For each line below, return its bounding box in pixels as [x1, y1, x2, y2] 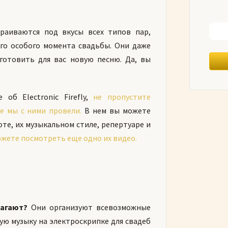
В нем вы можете [81, 105, 151, 116]
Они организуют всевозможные [27, 202, 151, 212]
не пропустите [93, 92, 151, 102]
